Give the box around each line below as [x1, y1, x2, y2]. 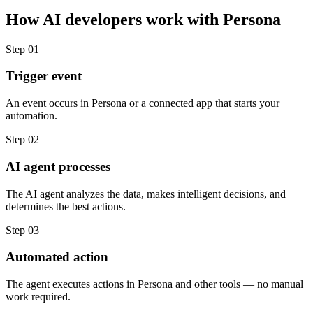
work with [142, 10, 223, 29]
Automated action [6, 249, 108, 265]
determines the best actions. [6, 200, 126, 212]
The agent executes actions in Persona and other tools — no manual [6, 278, 303, 291]
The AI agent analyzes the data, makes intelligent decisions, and [6, 187, 286, 200]
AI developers [43, 10, 142, 29]
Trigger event [6, 68, 82, 84]
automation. [6, 110, 57, 122]
